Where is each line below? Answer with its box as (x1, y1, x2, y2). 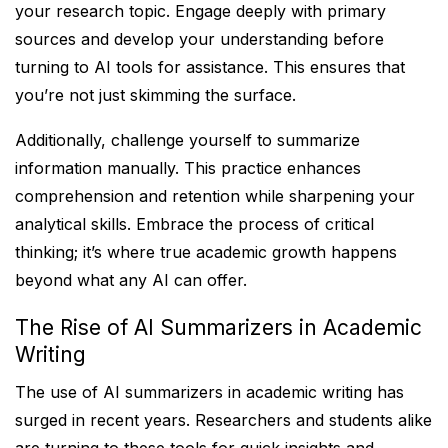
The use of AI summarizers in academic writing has (15, 382, 404, 402)
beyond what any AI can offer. (15, 270, 247, 290)
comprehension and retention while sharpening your (15, 186, 415, 206)
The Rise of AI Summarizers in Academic (15, 315, 422, 340)
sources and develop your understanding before (15, 29, 384, 49)
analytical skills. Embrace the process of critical (15, 214, 374, 234)
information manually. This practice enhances (15, 158, 361, 178)
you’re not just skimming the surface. (15, 85, 296, 105)
